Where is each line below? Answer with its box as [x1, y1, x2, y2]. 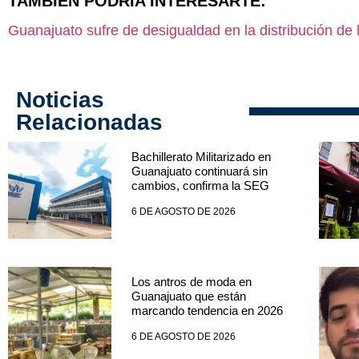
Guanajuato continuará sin [131, 163, 268, 178]
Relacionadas [16, 109, 163, 135]
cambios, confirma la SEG [131, 178, 269, 192]
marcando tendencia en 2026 [131, 303, 283, 317]
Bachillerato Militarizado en [131, 149, 271, 163]
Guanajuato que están [131, 288, 246, 303]
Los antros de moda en [131, 274, 252, 288]
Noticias [16, 87, 104, 112]
